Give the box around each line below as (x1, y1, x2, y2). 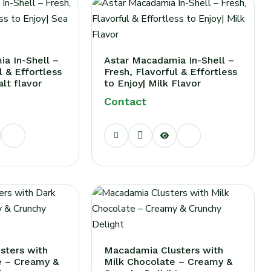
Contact (103, 95, 146, 108)
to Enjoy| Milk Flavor (103, 77, 201, 89)
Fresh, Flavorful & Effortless (103, 66, 237, 77)
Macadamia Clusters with (103, 244, 223, 256)
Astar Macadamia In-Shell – (103, 54, 234, 66)
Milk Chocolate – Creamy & (103, 256, 232, 267)
